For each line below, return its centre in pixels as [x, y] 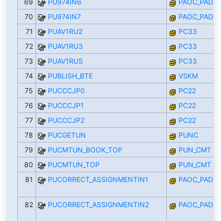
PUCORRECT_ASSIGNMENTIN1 [98, 180]
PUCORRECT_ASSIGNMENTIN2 [98, 205]
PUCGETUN [67, 135]
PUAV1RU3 [65, 46]
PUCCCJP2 [66, 120]
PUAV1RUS [65, 61]
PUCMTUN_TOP [74, 165]
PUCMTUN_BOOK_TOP [85, 150]
